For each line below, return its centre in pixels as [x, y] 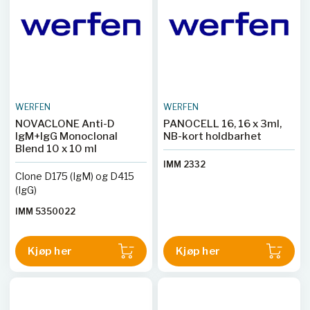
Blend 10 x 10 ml [56, 149]
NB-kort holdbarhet [212, 136]
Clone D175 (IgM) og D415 [75, 176]
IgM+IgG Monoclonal [66, 136]
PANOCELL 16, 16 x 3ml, [222, 124]
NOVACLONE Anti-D [65, 124]
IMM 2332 [184, 164]
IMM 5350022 [45, 211]
